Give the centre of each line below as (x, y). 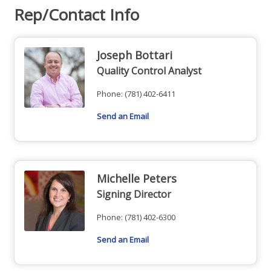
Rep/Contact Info (77, 14)
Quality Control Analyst (149, 70)
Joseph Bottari (135, 55)
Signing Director (134, 194)
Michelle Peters (137, 178)
